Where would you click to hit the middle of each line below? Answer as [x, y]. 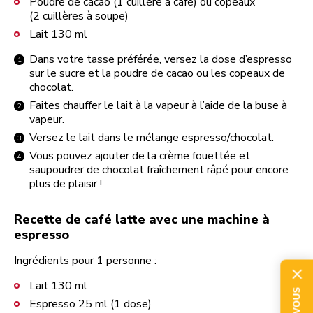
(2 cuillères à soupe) [79, 16]
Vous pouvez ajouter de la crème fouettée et [140, 156]
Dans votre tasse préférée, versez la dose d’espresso [161, 59]
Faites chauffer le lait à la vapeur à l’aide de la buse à [158, 105]
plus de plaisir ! [66, 184]
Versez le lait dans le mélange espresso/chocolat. [152, 138]
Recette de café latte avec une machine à [142, 219]
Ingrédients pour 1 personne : [85, 261]
